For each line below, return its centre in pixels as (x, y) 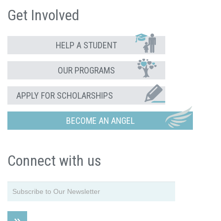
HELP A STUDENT (86, 45)
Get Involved (43, 15)
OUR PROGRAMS (86, 70)
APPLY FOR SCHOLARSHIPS (65, 95)
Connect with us (54, 161)
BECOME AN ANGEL (100, 121)
